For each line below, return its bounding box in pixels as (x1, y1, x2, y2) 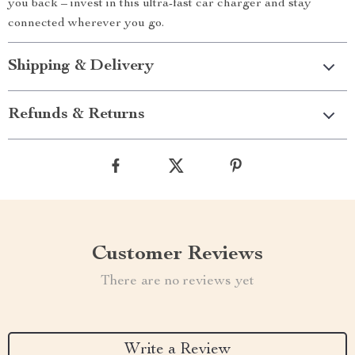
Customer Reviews (92, 244, 263, 265)
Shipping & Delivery (8, 59, 154, 74)
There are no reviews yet (101, 274, 254, 288)
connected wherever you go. (8, 17, 164, 30)
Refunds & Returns (8, 107, 145, 123)
